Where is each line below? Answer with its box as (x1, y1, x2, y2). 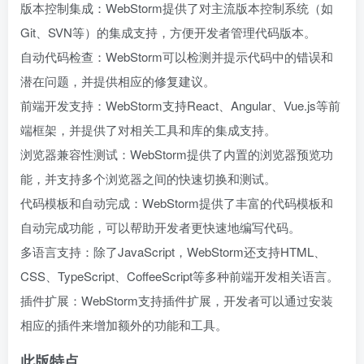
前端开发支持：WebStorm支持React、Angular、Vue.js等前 (20, 96, 340, 114)
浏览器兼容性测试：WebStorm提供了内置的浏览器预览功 (20, 145, 333, 162)
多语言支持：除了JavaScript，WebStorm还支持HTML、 (20, 242, 326, 260)
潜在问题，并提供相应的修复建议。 (20, 71, 215, 89)
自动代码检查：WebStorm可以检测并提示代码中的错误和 (20, 47, 333, 65)
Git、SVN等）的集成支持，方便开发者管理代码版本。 (20, 23, 316, 41)
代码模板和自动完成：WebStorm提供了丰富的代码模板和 (20, 193, 333, 211)
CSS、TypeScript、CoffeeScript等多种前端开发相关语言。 (20, 266, 339, 284)
